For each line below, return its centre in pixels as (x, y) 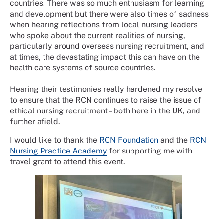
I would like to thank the (55, 140)
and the (173, 140)
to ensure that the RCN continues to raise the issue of (106, 100)
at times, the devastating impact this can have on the (105, 57)
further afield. (35, 121)
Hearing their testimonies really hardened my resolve (106, 89)
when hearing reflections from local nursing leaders (104, 24)
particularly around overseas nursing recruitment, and (107, 46)
